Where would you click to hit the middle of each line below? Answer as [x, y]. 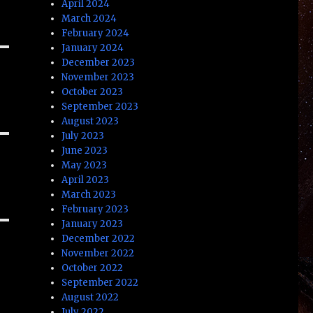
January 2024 [93, 48]
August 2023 [90, 121]
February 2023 [95, 209]
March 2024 [89, 18]
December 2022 [99, 238]
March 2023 [89, 194]
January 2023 [93, 224]
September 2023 [100, 106]
